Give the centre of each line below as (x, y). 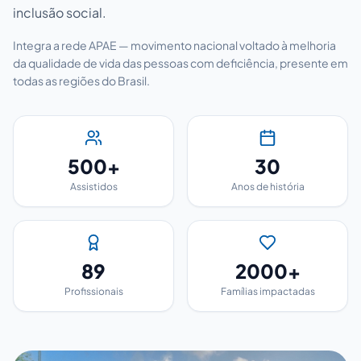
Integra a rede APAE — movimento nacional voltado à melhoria (174, 45)
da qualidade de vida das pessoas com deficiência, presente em (180, 62)
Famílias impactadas (268, 291)
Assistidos (93, 186)
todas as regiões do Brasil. (81, 80)
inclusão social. (60, 12)
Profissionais (93, 291)
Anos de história (268, 186)
